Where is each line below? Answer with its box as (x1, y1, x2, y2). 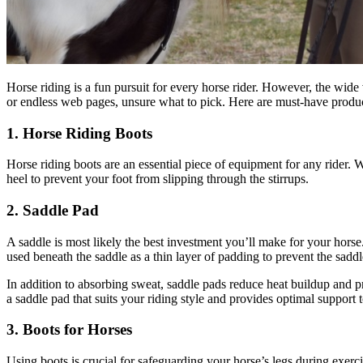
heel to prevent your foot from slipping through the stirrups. (6, 172, 309, 186)
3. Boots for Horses (6, 321, 132, 339)
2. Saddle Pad (6, 202, 99, 220)
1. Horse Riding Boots (6, 124, 152, 142)
